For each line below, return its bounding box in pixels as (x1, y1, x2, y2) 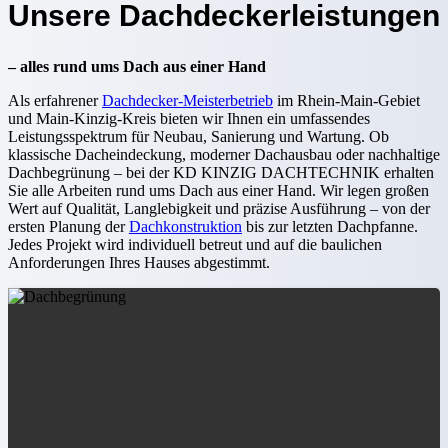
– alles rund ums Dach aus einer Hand (8, 57, 266, 75)
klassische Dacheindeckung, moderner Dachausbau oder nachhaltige (8, 145, 440, 163)
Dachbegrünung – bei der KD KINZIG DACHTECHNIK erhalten (8, 163, 434, 181)
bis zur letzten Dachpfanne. (242, 217, 418, 235)
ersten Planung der (8, 217, 129, 235)
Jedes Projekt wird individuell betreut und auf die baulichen (8, 235, 382, 253)
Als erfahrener (8, 91, 102, 109)
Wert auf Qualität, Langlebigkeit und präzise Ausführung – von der (8, 199, 430, 217)
